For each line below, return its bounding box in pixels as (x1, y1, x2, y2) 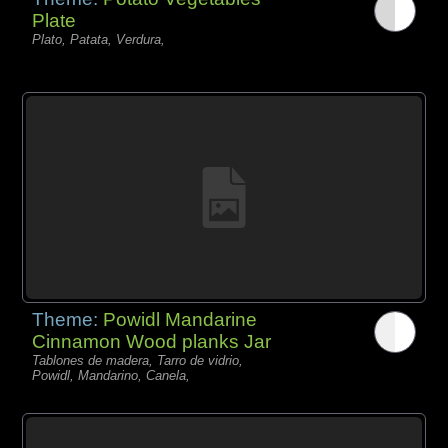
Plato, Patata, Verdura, (32, 32, 166, 48)
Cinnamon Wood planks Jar (32, 330, 272, 352)
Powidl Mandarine (103, 308, 258, 330)
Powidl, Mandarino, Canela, (32, 367, 191, 383)
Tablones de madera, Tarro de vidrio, (32, 352, 244, 368)
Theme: (32, 308, 104, 330)
